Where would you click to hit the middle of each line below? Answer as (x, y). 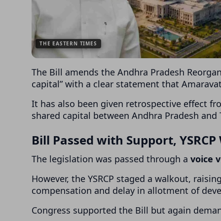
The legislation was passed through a (111, 159)
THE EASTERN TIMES (68, 43)
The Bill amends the (74, 72)
